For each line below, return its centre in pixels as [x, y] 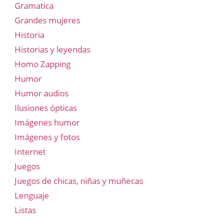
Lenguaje [32, 195]
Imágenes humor [47, 122]
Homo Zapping [43, 64]
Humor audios [42, 93]
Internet [30, 151]
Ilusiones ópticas [46, 108]
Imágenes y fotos [47, 137]
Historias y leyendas [53, 49]
